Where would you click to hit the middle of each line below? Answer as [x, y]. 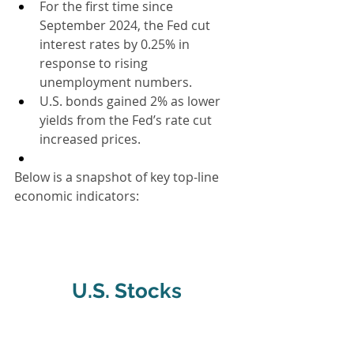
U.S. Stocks [126, 290]
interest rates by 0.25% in [116, 44]
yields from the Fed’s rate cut [127, 120]
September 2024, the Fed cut [126, 25]
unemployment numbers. [116, 82]
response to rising [95, 63]
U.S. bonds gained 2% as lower [132, 101]
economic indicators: [77, 196]
